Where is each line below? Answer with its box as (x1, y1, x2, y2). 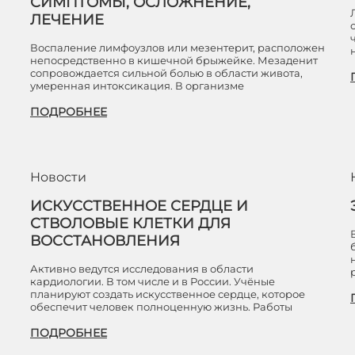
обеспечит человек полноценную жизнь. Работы (30, 300, 292, 313)
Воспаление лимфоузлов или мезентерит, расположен (30, 41, 325, 54)
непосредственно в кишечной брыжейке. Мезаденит (30, 54, 318, 67)
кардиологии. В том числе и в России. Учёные (30, 275, 275, 288)
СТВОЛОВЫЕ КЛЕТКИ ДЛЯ (30, 215, 231, 232)
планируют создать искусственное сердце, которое (30, 288, 305, 300)
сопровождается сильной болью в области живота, (30, 67, 303, 79)
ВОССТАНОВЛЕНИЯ (30, 232, 180, 250)
